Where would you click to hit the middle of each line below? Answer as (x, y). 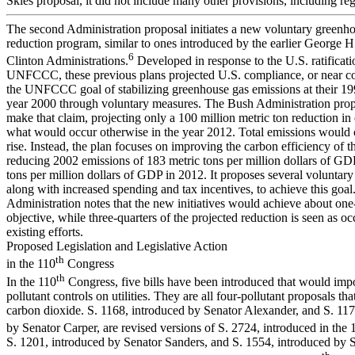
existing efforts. (45, 232)
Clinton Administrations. (67, 61)
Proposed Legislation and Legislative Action (117, 246)
